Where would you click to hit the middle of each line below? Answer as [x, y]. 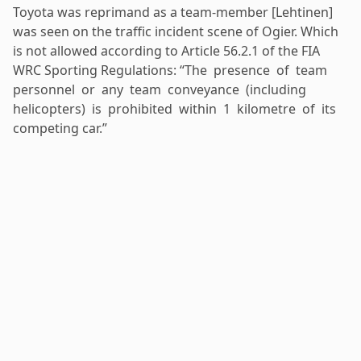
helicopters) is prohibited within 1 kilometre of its [174, 108]
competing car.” [60, 128]
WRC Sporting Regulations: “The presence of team [172, 70]
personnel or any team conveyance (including [161, 89]
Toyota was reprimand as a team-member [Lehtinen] [173, 12]
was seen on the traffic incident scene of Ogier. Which [176, 31]
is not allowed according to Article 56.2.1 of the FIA [166, 50]
